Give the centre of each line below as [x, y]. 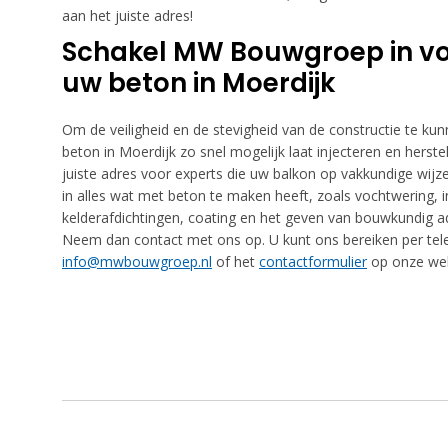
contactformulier [313, 261]
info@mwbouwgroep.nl [137, 261]
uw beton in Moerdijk [198, 83]
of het [235, 261]
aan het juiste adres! [127, 15]
